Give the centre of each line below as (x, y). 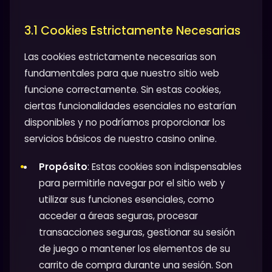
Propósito (63, 166)
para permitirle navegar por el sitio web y (132, 183)
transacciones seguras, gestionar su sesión (137, 232)
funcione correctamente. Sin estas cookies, (123, 89)
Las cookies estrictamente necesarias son (120, 56)
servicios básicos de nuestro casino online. (121, 138)
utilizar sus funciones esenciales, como (127, 199)
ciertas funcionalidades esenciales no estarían (130, 106)
